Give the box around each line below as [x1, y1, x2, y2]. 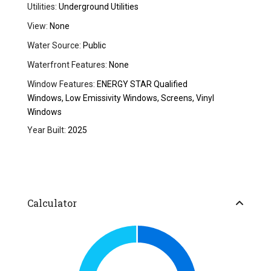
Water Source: [27, 41, 82, 51]
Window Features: [27, 79, 96, 90]
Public [81, 41, 106, 51]
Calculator [27, 197, 77, 210]
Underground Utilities [57, 2, 139, 12]
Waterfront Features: [27, 60, 108, 70]
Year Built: [27, 125, 67, 135]
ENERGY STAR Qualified [95, 79, 188, 90]
